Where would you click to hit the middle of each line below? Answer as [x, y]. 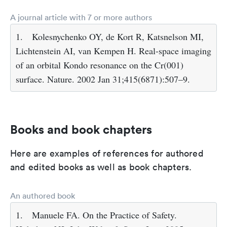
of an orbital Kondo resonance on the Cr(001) [100, 65]
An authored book [43, 196]
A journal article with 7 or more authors [81, 17]
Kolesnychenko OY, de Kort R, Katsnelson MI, [118, 37]
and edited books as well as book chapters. [101, 167]
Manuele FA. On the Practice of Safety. [104, 215]
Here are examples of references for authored [107, 154]
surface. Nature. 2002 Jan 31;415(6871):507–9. [103, 79]
